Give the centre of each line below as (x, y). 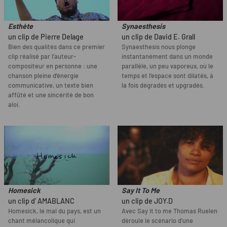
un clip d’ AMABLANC (41, 201)
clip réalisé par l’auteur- (42, 56)
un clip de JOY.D (147, 201)
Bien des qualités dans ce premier (56, 47)
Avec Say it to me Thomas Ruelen (169, 211)
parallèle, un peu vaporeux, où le (167, 66)
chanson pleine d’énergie (43, 76)
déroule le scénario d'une (157, 221)
